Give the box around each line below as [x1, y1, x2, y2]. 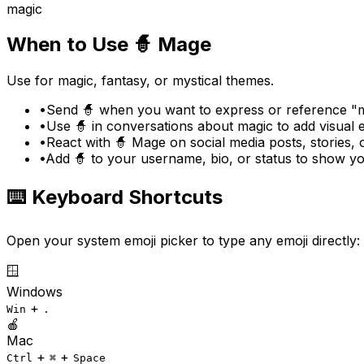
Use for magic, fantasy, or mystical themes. [6, 72, 274, 89]
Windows [6, 284, 63, 301]
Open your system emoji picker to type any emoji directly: [6, 232, 360, 249]
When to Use [6, 32, 133, 57]
